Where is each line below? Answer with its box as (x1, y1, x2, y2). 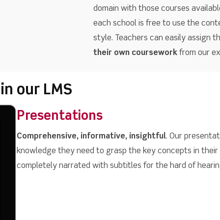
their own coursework (93, 49, 177, 57)
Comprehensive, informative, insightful (16, 133, 166, 141)
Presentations (16, 110, 103, 123)
